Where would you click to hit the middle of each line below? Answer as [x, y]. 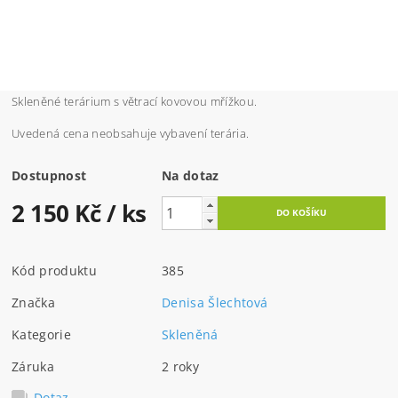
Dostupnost [49, 175]
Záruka [33, 366]
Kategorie [41, 334]
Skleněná [190, 334]
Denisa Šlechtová [215, 302]
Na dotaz [191, 175]
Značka [34, 302]
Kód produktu [54, 271]
